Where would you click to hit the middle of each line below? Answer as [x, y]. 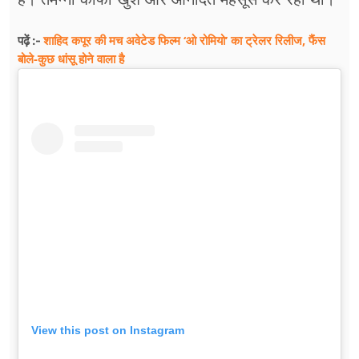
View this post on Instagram [108, 331]
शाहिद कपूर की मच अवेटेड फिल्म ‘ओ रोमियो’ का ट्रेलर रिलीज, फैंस [184, 40]
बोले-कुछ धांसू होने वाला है [71, 58]
